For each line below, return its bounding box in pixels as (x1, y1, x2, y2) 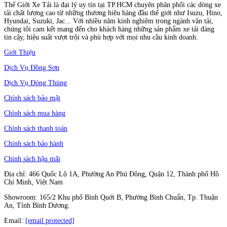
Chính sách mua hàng (4, 109, 65, 117)
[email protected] (25, 216, 74, 224)
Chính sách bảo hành (4, 139, 63, 147)
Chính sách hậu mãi (4, 155, 60, 163)
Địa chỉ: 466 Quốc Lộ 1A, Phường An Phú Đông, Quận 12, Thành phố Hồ (4, 170, 219, 178)
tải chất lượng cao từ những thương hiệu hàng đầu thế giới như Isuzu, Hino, (4, 9, 222, 17)
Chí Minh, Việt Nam (4, 178, 63, 186)
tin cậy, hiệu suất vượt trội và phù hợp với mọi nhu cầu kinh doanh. (4, 33, 198, 41)
